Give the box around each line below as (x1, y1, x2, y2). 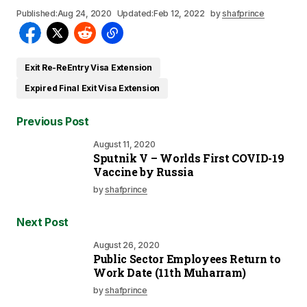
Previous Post (16, 114, 89, 128)
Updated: (116, 8, 153, 19)
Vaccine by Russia (93, 164, 194, 179)
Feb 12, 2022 (153, 8, 205, 19)
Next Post (16, 215, 69, 229)
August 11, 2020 (93, 139, 156, 149)
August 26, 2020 (93, 240, 160, 250)
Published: (16, 8, 58, 19)
